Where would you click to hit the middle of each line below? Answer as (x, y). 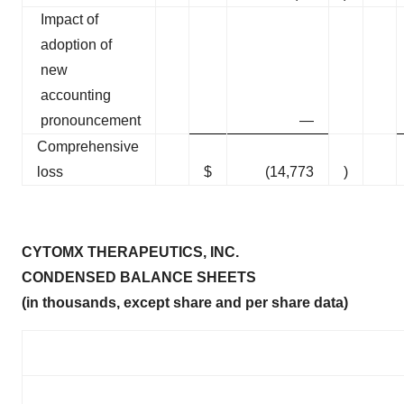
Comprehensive (88, 147)
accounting (76, 96)
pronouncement (91, 121)
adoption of (76, 45)
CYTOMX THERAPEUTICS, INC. (130, 252)
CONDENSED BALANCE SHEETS (139, 278)
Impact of (69, 20)
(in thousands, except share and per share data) (185, 303)
